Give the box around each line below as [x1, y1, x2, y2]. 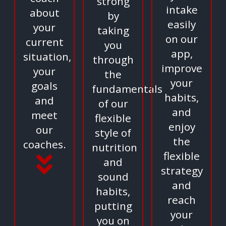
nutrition [92, 140, 137, 155]
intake [165, 3, 198, 17]
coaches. [23, 137, 66, 152]
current [25, 35, 64, 49]
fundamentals [92, 82, 162, 96]
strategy [160, 163, 203, 178]
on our [165, 32, 198, 46]
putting [94, 199, 132, 213]
